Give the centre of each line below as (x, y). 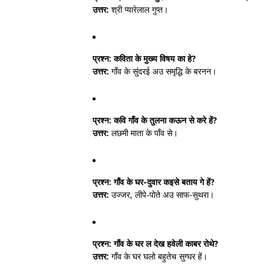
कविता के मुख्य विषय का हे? (154, 58)
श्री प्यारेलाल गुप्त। (139, 9)
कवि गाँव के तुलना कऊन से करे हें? (164, 120)
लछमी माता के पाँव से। (143, 133)
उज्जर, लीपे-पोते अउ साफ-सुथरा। (162, 194)
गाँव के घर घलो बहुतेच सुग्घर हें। (158, 256)
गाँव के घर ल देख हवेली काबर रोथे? (165, 243)
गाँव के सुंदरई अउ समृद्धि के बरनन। (163, 71)
